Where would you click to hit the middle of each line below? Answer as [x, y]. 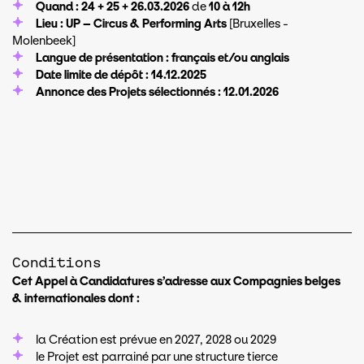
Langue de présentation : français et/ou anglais [162, 58]
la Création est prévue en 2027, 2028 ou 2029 [156, 340]
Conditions [57, 263]
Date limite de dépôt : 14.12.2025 [121, 75]
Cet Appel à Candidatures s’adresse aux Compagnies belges [176, 282]
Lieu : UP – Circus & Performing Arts [132, 24]
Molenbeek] [44, 41]
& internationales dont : [76, 299]
